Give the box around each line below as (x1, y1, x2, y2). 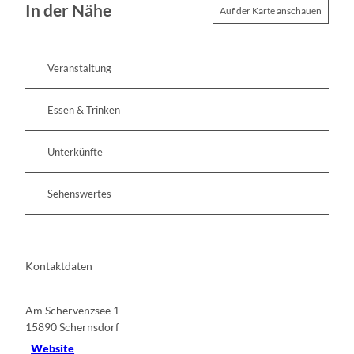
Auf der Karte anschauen (220, 4, 322, 17)
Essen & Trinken (47, 103, 120, 116)
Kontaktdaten (25, 258, 92, 273)
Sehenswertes (47, 186, 111, 200)
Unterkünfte (47, 145, 103, 158)
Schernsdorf (59, 320, 119, 334)
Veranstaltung (47, 61, 111, 74)
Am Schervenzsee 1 (25, 303, 119, 318)
